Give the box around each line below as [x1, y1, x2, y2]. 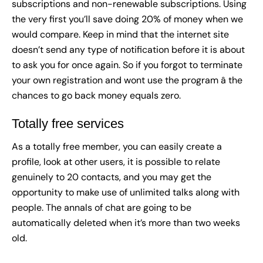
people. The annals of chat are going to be [12, 201, 191, 214]
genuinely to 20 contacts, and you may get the [12, 171, 211, 184]
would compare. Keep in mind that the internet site [12, 28, 229, 41]
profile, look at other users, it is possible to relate [12, 156, 220, 168]
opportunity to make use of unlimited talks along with [12, 186, 240, 199]
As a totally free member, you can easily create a [12, 140, 222, 153]
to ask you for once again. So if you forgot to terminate [12, 59, 242, 72]
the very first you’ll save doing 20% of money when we [12, 13, 243, 26]
